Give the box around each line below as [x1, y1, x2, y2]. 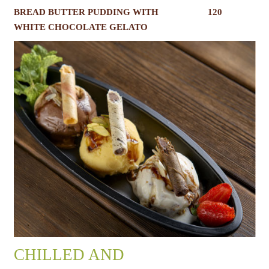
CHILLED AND [13, 245, 124, 264]
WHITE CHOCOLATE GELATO [13, 22, 148, 32]
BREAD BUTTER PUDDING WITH [13, 7, 159, 17]
